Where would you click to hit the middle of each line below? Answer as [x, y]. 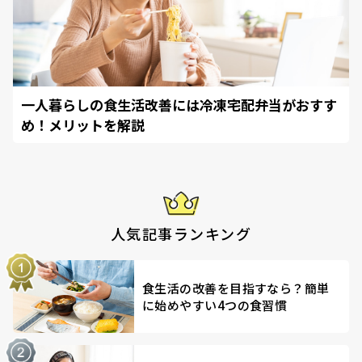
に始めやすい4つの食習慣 [215, 305]
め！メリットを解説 [83, 125]
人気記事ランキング [181, 234]
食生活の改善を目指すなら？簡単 [236, 288]
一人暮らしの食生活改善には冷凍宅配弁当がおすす [179, 105]
